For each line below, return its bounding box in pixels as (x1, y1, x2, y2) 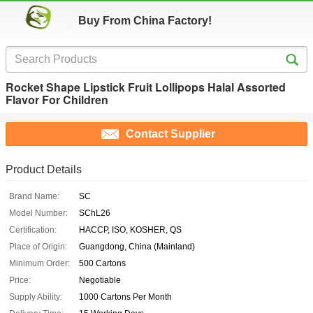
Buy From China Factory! (78, 15, 212, 27)
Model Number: (9, 208, 68, 219)
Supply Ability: (9, 292, 62, 303)
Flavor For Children (6, 92, 108, 108)
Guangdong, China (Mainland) (79, 242, 195, 252)
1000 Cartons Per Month (79, 292, 172, 303)
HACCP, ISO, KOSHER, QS (79, 225, 182, 235)
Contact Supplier (126, 128, 215, 140)
